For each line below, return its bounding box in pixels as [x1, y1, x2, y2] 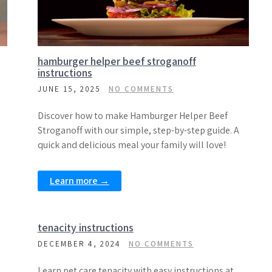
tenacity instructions [37, 220, 134, 234]
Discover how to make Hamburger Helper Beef [37, 109, 228, 122]
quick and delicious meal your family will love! [37, 138, 226, 151]
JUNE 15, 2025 [37, 84, 101, 94]
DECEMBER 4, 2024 [37, 239, 121, 249]
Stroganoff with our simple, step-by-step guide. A [37, 124, 239, 137]
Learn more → [49, 174, 109, 187]
